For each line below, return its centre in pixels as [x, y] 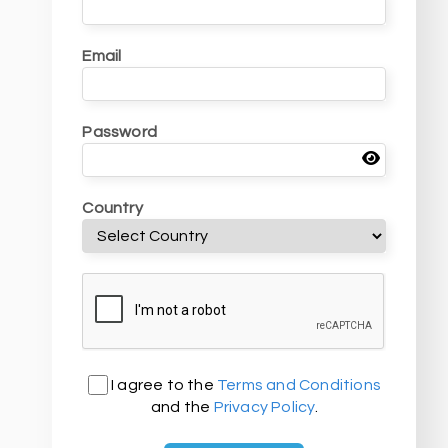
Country [112, 208]
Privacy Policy [264, 407]
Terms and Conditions [298, 385]
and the [182, 407]
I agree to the [162, 385]
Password [119, 132]
